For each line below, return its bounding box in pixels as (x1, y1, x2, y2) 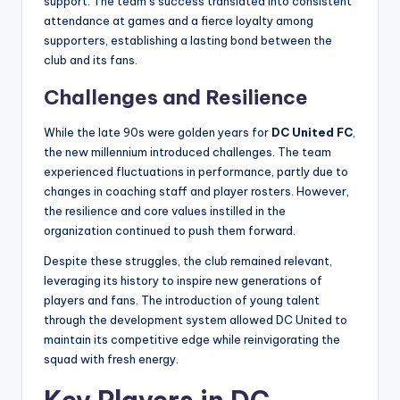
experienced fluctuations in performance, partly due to (44, 163, 348, 179)
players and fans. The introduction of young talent (44, 292, 320, 307)
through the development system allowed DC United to (44, 312, 347, 327)
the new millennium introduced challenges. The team (44, 144, 331, 159)
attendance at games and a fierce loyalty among (44, 12, 313, 28)
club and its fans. (44, 52, 137, 67)
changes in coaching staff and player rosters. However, (44, 183, 349, 198)
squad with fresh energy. (44, 351, 179, 366)
